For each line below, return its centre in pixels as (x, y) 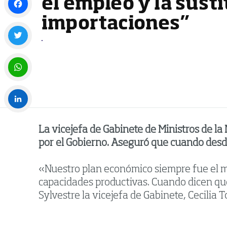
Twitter (17, 58)
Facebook (20, 26)
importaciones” (116, 25)
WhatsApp (21, 89)
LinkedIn (18, 121)
